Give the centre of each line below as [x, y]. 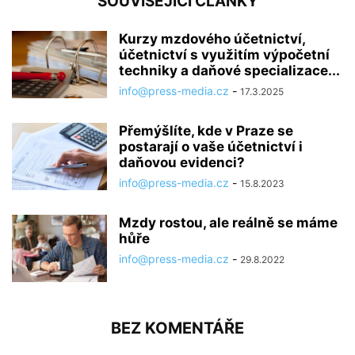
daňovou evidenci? [182, 162]
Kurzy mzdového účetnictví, [212, 38]
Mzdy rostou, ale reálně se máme [228, 222]
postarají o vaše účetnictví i [211, 146]
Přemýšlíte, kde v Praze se [206, 130]
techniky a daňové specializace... [229, 70]
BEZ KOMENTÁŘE [177, 328]
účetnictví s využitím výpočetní [224, 54]
